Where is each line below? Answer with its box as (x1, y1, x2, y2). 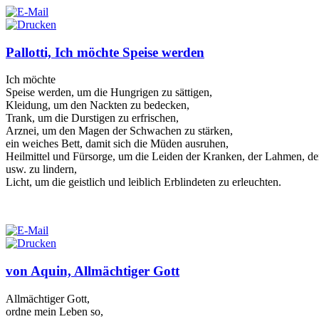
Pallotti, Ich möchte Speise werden (6, 44, 204, 60)
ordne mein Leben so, (6, 305, 103, 318)
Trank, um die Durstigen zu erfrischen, (6, 112, 179, 125)
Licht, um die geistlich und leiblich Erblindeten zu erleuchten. (6, 176, 281, 189)
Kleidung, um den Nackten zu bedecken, (6, 99, 189, 112)
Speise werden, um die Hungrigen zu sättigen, (6, 86, 212, 99)
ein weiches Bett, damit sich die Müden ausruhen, (6, 137, 229, 150)
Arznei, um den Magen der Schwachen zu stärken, (6, 125, 233, 137)
